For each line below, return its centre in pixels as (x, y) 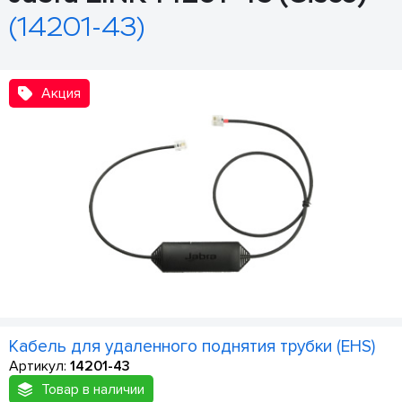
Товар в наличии (93, 389)
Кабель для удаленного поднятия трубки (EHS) (192, 346)
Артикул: (39, 366)
